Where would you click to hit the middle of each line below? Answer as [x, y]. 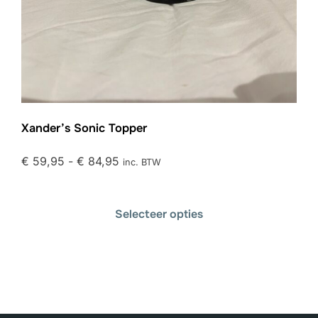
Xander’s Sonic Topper [84, 128]
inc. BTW [142, 162]
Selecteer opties [159, 214]
